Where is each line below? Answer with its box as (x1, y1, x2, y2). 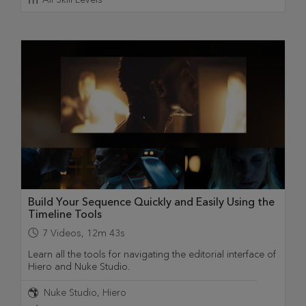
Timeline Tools (28, 207, 102, 221)
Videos (51, 227, 81, 239)
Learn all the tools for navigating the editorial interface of (28, 248, 276, 260)
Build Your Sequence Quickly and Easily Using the (28, 195, 275, 208)
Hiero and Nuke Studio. (28, 260, 130, 273)
